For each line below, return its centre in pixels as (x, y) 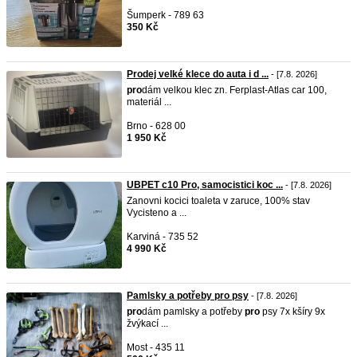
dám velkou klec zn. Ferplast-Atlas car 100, (234, 90)
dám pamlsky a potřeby (193, 312)
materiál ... (149, 102)
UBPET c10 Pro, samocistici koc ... (205, 185)
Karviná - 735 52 (163, 237)
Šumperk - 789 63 (165, 15)
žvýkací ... (147, 324)
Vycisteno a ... (157, 213)
